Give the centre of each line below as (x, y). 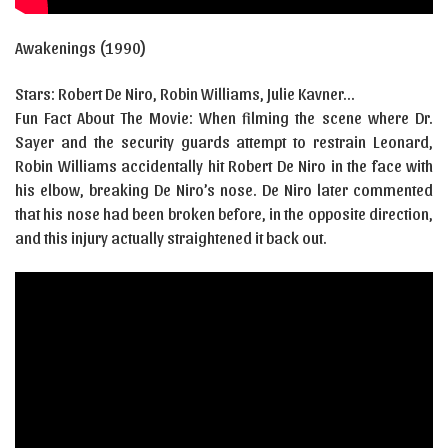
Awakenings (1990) (81, 47)
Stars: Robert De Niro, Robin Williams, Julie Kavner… (184, 93)
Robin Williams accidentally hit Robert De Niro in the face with (224, 165)
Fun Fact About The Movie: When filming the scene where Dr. (224, 117)
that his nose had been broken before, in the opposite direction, (224, 213)
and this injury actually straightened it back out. (171, 237)
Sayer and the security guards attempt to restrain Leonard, (224, 141)
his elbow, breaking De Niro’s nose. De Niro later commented (224, 189)
